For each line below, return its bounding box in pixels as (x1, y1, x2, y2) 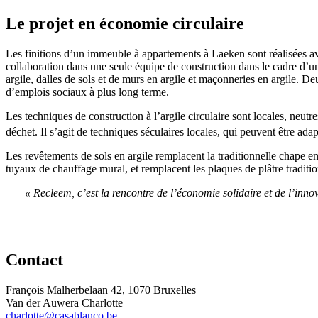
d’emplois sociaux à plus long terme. (6, 85, 169, 98)
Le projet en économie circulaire (6, 13, 244, 33)
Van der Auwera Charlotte (6, 296, 123, 309)
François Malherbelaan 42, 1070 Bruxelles (6, 283, 196, 296)
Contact (6, 250, 63, 269)
